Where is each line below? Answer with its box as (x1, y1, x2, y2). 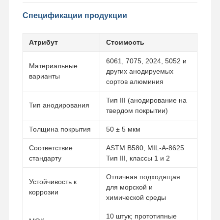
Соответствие (28, 143, 73, 152)
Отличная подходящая (106, 172, 180, 181)
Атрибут (28, 38, 58, 46)
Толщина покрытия (28, 125, 91, 133)
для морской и (106, 183, 153, 191)
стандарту (28, 154, 61, 162)
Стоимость (106, 38, 144, 46)
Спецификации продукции (22, 11, 127, 20)
